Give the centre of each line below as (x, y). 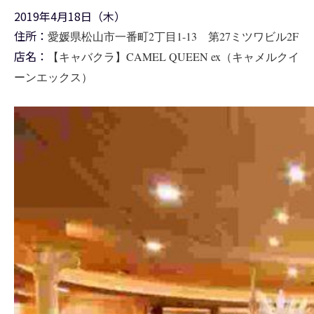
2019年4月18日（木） (70, 16)
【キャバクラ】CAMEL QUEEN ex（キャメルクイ (173, 57)
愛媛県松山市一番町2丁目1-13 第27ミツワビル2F (173, 36)
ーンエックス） (53, 77)
